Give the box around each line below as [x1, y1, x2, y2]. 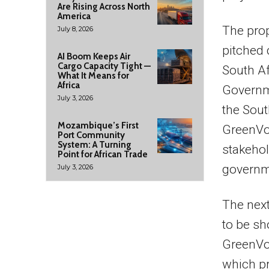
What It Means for [58, 70, 129, 81]
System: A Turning [58, 139, 131, 150]
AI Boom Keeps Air [58, 51, 130, 62]
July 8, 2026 [58, 25, 93, 33]
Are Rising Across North [58, 1, 150, 12]
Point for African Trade [58, 149, 148, 160]
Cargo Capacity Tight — [58, 61, 151, 71]
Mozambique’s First [58, 120, 139, 131]
